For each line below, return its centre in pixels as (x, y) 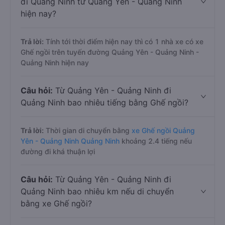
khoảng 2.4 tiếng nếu (156, 141)
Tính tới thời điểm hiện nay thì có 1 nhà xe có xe (124, 41)
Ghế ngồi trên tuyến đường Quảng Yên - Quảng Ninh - (110, 52)
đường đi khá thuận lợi (58, 151)
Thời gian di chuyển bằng (88, 130)
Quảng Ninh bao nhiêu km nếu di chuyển (97, 191)
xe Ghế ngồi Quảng (163, 130)
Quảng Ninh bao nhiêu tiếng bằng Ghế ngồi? (104, 102)
